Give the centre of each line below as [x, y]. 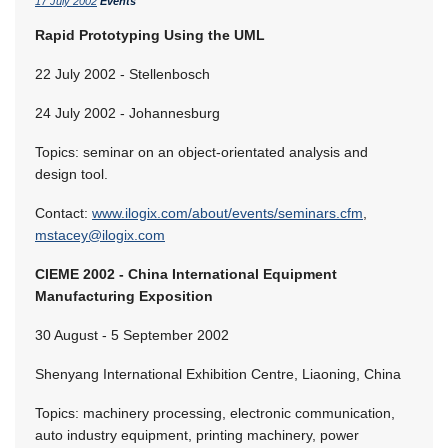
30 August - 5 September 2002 [132, 334]
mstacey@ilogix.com [100, 234]
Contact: [63, 212]
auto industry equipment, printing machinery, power [197, 434]
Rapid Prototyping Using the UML [150, 34]
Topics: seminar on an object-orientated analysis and [201, 151]
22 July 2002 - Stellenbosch [122, 73]
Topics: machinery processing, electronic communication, [215, 412]
